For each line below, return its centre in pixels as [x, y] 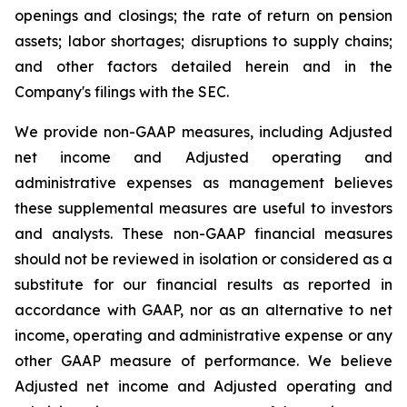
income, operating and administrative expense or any [203, 335]
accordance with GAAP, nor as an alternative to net [203, 310]
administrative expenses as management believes [203, 183]
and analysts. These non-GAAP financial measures [203, 233]
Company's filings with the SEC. [122, 92]
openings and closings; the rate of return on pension [203, 15]
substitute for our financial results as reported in [203, 284]
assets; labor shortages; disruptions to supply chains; [203, 41]
